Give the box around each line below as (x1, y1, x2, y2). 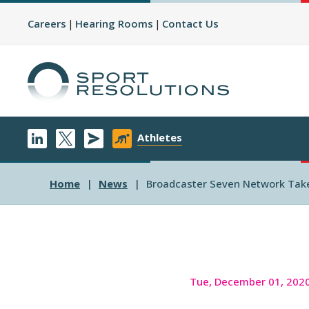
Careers (28, 17, 66, 30)
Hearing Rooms (75, 17, 153, 30)
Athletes (137, 130, 182, 145)
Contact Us (162, 17, 219, 30)
